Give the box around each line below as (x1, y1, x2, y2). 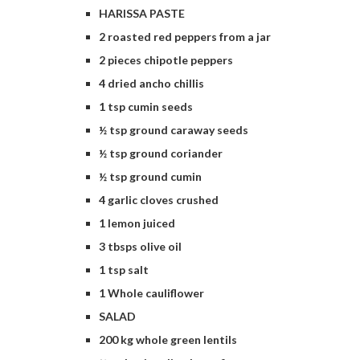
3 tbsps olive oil (99, 239, 182, 253)
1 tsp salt (99, 263, 149, 276)
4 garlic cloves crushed (99, 193, 219, 207)
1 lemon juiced (99, 216, 175, 230)
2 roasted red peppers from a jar (99, 30, 271, 43)
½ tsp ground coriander (99, 146, 223, 160)
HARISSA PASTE (99, 6, 185, 20)
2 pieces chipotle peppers (99, 53, 233, 67)
